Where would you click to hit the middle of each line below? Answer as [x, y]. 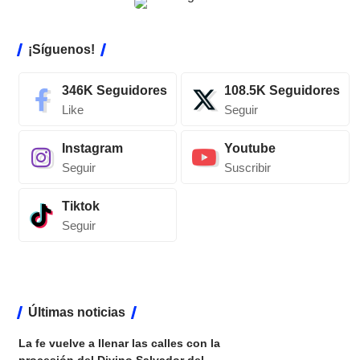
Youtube [250, 149]
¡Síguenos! [61, 50]
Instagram [92, 149]
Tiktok [80, 207]
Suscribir [247, 168]
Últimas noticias [76, 313]
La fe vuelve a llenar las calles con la [119, 344]
